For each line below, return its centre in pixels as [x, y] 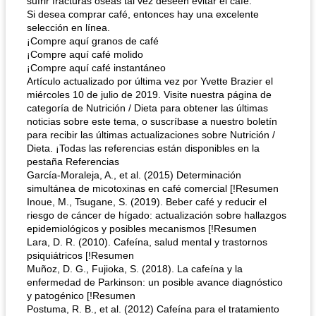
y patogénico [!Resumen [81, 296]
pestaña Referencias [73, 162]
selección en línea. [68, 28]
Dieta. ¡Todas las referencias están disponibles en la [143, 148]
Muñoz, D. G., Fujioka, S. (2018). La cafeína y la [135, 269]
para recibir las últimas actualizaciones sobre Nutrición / [151, 135]
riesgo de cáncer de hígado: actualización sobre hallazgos [157, 215]
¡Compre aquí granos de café [93, 41]
